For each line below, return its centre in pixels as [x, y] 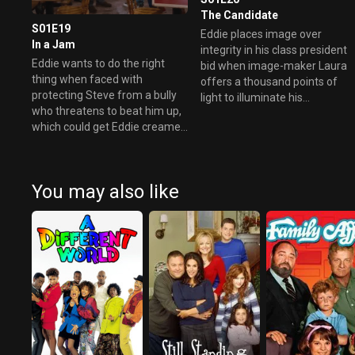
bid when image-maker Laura [274, 65]
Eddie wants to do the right [98, 63]
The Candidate [240, 15]
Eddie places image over [261, 34]
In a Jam [53, 44]
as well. [50, 142]
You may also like [105, 191]
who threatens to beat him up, [107, 111]
